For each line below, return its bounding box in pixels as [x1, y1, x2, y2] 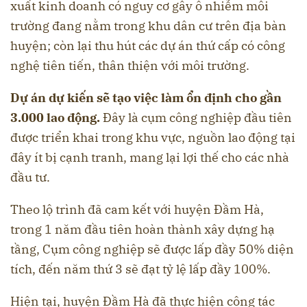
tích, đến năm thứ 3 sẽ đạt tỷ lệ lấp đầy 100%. [10, 261, 271, 278]
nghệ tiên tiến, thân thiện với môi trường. [10, 58, 249, 74]
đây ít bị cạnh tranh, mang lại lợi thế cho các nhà [10, 149, 289, 166]
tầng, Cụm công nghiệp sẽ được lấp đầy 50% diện [10, 241, 294, 258]
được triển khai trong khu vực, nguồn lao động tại [10, 130, 295, 146]
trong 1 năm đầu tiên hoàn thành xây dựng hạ [10, 221, 275, 238]
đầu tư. [10, 169, 50, 186]
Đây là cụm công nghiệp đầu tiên [103, 110, 292, 126]
